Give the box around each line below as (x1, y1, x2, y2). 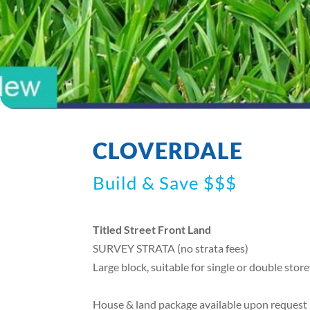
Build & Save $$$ (93, 172, 237, 194)
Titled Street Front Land (93, 223, 212, 237)
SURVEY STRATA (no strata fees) (93, 241, 249, 255)
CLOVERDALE (93, 137, 244, 165)
